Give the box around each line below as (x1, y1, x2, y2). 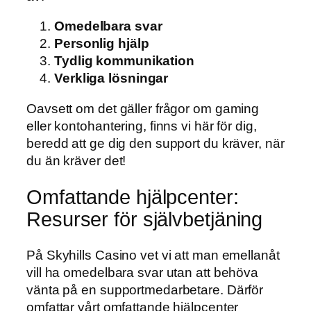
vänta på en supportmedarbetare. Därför (26, 283, 264, 298)
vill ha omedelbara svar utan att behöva (26, 265, 259, 280)
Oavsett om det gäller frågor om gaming (26, 101, 260, 116)
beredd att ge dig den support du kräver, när (26, 135, 285, 151)
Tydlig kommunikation (54, 53, 194, 69)
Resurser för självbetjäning (26, 208, 263, 230)
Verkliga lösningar (54, 71, 169, 86)
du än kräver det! (26, 153, 126, 168)
